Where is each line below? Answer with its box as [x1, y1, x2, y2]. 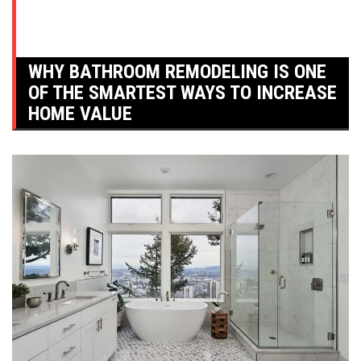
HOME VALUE [28, 102, 132, 126]
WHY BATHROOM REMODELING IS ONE [28, 60, 326, 84]
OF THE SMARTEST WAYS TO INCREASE [28, 81, 337, 105]
